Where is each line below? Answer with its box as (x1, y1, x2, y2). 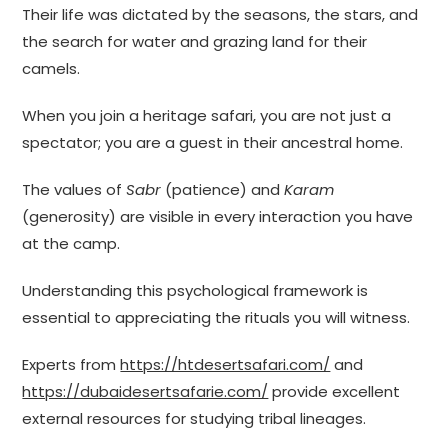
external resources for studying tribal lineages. (22, 408, 367, 430)
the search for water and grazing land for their (22, 31, 368, 53)
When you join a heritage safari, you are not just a (22, 105, 392, 127)
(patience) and (161, 179, 285, 201)
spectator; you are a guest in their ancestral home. (22, 132, 404, 154)
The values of (22, 179, 127, 201)
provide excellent (268, 381, 401, 403)
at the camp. (22, 233, 121, 255)
